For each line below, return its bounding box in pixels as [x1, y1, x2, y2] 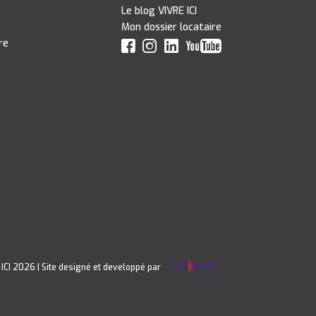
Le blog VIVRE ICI [121, 4, 197, 18]
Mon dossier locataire [121, 20, 221, 34]
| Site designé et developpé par [37, 261, 163, 273]
